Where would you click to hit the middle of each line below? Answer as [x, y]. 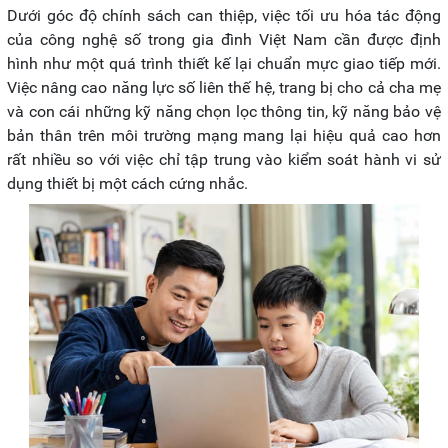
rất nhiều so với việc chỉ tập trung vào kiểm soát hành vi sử [224, 160]
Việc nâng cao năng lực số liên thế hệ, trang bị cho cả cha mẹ [224, 88]
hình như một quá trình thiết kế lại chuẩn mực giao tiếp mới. [224, 64]
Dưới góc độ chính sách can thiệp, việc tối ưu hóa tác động [224, 16]
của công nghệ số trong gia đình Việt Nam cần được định [224, 40]
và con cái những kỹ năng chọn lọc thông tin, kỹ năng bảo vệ [224, 112]
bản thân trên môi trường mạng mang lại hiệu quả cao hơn [224, 136]
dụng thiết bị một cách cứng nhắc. [127, 184]
